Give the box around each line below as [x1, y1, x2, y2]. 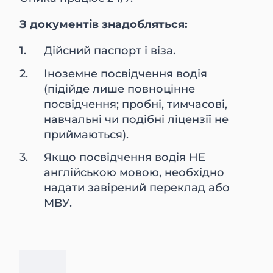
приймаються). [44, 127, 129, 141]
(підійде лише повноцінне [44, 82, 196, 96]
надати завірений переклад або [44, 181, 230, 195]
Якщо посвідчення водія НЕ [44, 151, 206, 165]
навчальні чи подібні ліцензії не [44, 112, 229, 126]
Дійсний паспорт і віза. [44, 43, 176, 57]
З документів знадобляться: [19, 17, 188, 31]
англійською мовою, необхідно [44, 166, 225, 180]
